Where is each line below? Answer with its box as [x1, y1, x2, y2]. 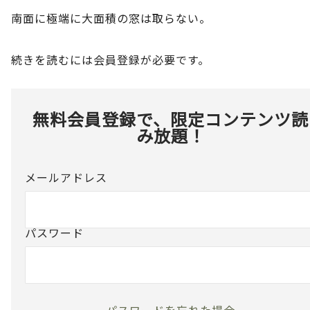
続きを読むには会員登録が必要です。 [11, 51, 210, 68]
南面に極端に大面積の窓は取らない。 [11, 9, 211, 26]
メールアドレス [25, 168, 107, 185]
